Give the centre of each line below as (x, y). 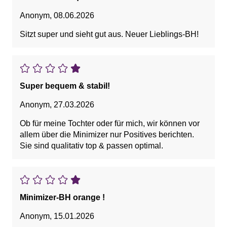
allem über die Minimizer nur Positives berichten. (108, 135)
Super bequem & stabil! (65, 86)
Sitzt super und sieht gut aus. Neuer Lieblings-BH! (109, 34)
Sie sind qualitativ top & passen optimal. (91, 146)
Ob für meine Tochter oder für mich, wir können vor (110, 124)
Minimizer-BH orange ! (62, 198)
